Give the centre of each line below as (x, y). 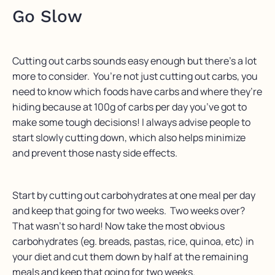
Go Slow (47, 17)
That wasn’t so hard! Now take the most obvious (118, 226)
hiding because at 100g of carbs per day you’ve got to (130, 107)
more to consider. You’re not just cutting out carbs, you (135, 76)
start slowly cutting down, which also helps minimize (129, 138)
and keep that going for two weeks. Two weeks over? (129, 211)
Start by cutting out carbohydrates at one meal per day (134, 196)
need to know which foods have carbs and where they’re (137, 92)
